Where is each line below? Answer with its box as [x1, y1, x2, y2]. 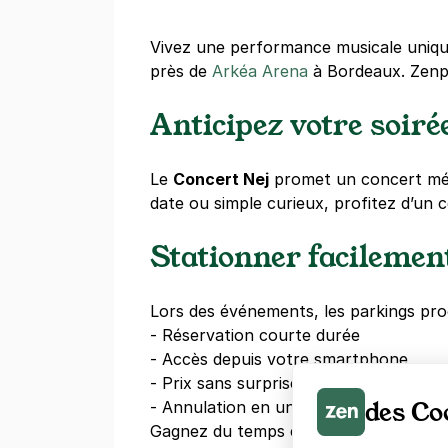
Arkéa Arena [212, 60, 308, 81]
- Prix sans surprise [150, 372, 299, 393]
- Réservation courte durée [150, 324, 360, 345]
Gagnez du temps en [150, 420, 314, 441]
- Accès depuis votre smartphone [150, 348, 408, 369]
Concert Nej [173, 168, 269, 189]
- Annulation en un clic [150, 396, 325, 417]
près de [150, 60, 212, 81]
